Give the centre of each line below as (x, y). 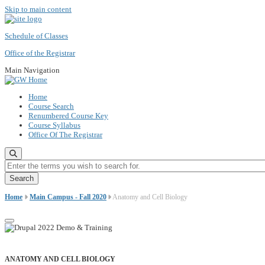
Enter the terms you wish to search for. (64, 164)
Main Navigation (32, 70)
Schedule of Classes (36, 36)
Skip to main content (38, 9)
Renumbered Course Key (68, 116)
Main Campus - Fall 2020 (68, 197)
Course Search (51, 106)
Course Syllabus (54, 125)
